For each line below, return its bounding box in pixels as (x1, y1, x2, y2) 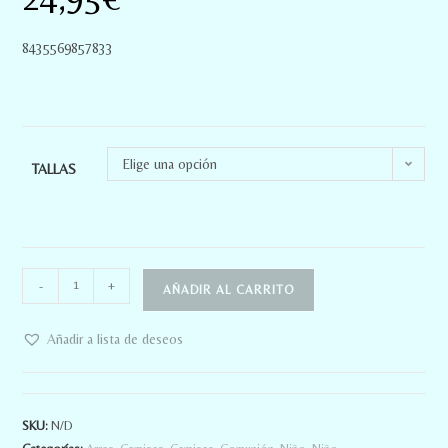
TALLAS (32, 160, 77, 177)
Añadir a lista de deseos (47, 330, 184, 347)
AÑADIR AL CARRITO (163, 282, 295, 297)
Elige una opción (123, 155, 218, 172)
